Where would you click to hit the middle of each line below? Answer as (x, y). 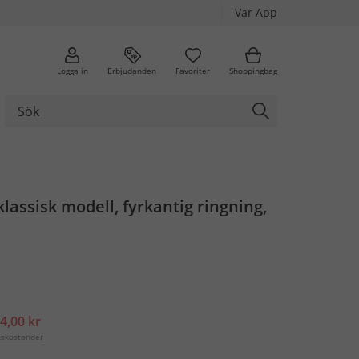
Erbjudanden (132, 70)
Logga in (72, 70)
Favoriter (193, 70)
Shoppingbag (253, 70)
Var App (256, 12)
